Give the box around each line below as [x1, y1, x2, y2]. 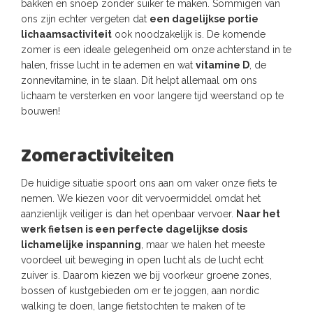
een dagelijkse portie [150, 13, 259, 24]
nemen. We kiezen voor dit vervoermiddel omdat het [21, 193, 261, 204]
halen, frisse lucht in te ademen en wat [21, 59, 196, 71]
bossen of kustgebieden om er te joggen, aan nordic [21, 285, 259, 296]
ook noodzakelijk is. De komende [112, 29, 265, 40]
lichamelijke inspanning [21, 239, 141, 250]
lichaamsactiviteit [21, 29, 112, 40]
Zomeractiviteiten [21, 139, 174, 177]
